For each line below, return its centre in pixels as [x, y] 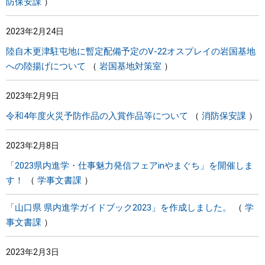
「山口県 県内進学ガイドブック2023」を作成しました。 [119, 208]
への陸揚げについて [46, 66]
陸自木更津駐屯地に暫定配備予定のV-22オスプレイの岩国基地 [131, 51]
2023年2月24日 [35, 31]
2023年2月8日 [33, 146]
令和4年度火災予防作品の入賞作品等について [97, 116]
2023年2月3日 [33, 252]
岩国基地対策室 [130, 66]
